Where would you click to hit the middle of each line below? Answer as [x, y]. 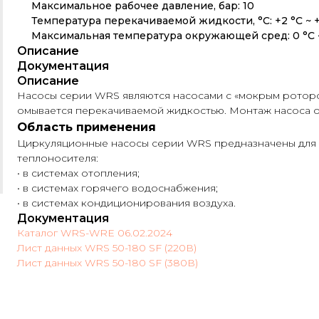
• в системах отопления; [78, 173]
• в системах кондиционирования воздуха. [126, 203]
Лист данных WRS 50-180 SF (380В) [108, 263]
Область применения [87, 127]
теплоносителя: [58, 158]
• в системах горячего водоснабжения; [117, 188]
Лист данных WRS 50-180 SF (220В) [107, 248]
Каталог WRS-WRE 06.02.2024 [95, 233]
